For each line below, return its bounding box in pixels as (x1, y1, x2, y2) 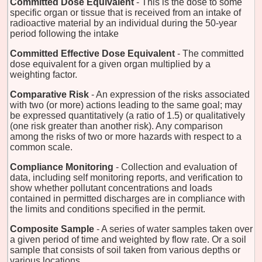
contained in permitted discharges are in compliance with (10, 193, 245, 204)
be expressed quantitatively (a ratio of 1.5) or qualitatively (10, 110, 245, 120)
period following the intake (10, 28, 119, 39)
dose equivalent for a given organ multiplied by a (10, 58, 211, 69)
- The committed (177, 48, 244, 58)
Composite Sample (10, 223, 94, 234)
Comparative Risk (10, 89, 89, 99)
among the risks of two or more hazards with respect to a (10, 131, 242, 142)
